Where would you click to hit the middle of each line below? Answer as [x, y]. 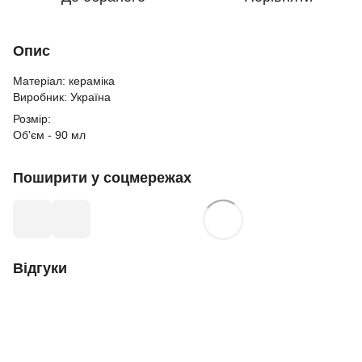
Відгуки [40, 268]
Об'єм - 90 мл [49, 135]
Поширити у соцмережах [102, 178]
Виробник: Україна [62, 97]
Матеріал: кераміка [64, 81]
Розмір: [32, 119]
